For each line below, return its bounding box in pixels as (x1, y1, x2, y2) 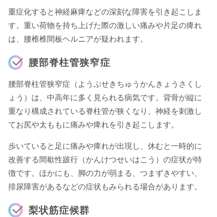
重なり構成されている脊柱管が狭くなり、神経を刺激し (8, 106, 202, 116)
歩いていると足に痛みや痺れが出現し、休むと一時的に (8, 141, 202, 151)
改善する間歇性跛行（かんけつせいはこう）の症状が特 (8, 155, 202, 165)
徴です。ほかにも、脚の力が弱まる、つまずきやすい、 (8, 168, 202, 178)
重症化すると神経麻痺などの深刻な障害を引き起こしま (8, 7, 202, 17)
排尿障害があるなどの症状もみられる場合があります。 (8, 182, 202, 192)
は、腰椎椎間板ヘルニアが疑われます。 (8, 34, 148, 44)
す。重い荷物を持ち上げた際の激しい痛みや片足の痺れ (8, 20, 202, 31)
